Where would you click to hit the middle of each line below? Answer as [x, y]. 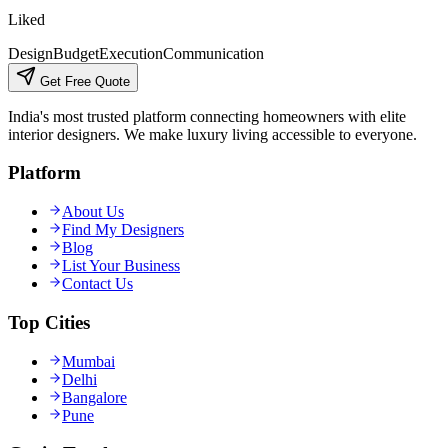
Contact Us [97, 284]
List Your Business [121, 266]
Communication [213, 53]
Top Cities [49, 322]
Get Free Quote [83, 81]
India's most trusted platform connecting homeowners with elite [207, 116]
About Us [93, 212]
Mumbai [88, 361]
